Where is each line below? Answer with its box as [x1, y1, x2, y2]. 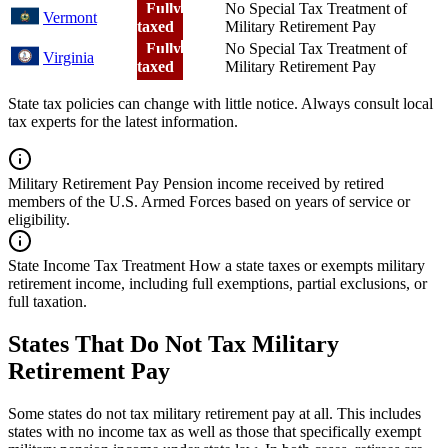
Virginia [43, 48, 94, 66]
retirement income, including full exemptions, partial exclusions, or [8, 274, 427, 292]
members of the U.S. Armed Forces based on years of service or [8, 192, 410, 210]
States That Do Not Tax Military [8, 330, 339, 357]
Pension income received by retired [159, 174, 384, 192]
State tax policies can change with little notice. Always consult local [8, 94, 433, 112]
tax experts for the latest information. [8, 112, 238, 130]
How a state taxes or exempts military [185, 256, 425, 274]
